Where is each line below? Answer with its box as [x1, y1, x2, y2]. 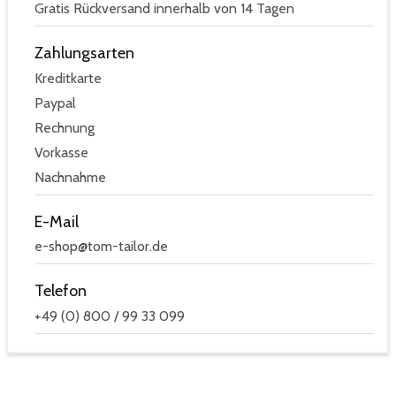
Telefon [34, 281, 87, 301]
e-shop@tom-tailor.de [34, 238, 168, 255]
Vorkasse [34, 143, 88, 161]
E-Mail [34, 211, 79, 232]
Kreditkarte [34, 69, 102, 87]
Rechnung [34, 118, 95, 136]
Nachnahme [34, 168, 106, 186]
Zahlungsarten [34, 43, 134, 64]
